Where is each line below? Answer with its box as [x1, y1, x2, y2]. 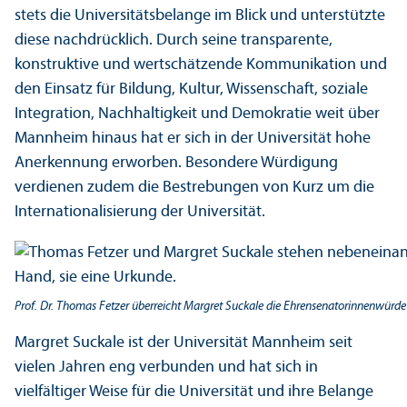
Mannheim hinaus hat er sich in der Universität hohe [15, 130, 371, 148]
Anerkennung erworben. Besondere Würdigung [15, 154, 338, 173]
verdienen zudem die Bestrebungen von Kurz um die [15, 179, 374, 197]
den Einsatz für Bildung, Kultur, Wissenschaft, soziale [15, 81, 368, 99]
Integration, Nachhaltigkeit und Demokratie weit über [15, 105, 380, 124]
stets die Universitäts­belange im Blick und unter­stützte [15, 7, 385, 25]
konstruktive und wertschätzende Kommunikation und [15, 56, 387, 74]
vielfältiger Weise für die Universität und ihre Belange [15, 383, 373, 402]
